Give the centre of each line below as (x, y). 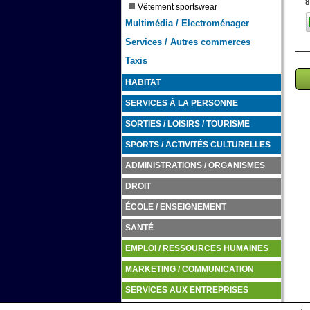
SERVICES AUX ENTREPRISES (186, 290)
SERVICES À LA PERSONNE (181, 103)
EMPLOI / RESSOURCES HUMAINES (197, 248)
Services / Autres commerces (188, 42)
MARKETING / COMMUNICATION (189, 269)
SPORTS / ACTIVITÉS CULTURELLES (198, 145)
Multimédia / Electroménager (187, 23)
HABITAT (143, 82)
